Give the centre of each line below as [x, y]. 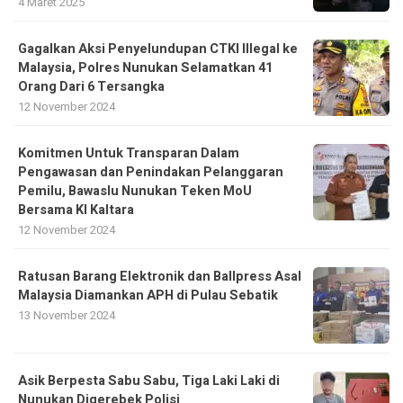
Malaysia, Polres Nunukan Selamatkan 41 [145, 68]
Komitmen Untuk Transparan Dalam [129, 154]
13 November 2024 [67, 316]
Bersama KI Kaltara [76, 210]
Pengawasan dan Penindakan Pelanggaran [151, 173]
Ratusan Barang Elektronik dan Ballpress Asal [160, 277]
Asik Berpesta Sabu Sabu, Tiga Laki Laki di [149, 381]
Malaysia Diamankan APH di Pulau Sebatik [148, 296]
